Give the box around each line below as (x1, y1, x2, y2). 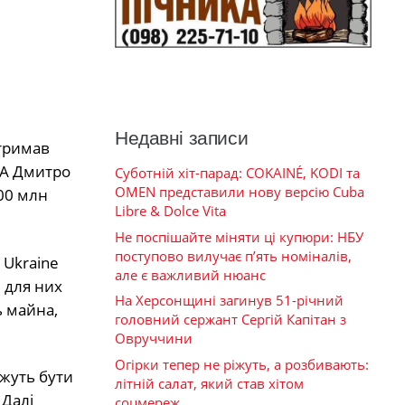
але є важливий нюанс (115, 265, 266, 284)
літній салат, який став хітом (115, 373, 304, 392)
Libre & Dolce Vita (115, 202, 226, 221)
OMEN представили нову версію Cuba (115, 183, 364, 202)
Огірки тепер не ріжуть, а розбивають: (115, 354, 369, 373)
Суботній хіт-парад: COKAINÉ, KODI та (115, 164, 360, 183)
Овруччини (115, 329, 193, 348)
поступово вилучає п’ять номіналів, (115, 246, 352, 265)
